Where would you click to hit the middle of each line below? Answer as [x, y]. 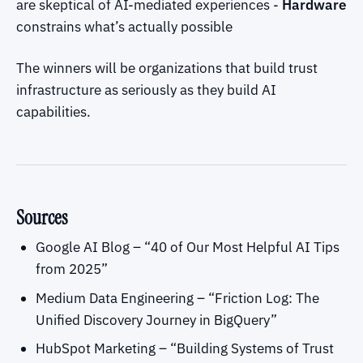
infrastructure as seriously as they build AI [146, 90]
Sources [42, 217]
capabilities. [53, 111]
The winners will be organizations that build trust [167, 68]
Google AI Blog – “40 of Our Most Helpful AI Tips [187, 248]
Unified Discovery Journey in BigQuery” [156, 320]
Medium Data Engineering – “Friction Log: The [177, 298]
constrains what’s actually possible [124, 26]
